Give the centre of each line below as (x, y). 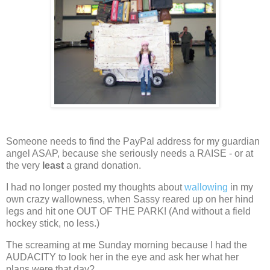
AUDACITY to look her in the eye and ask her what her (122, 257)
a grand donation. (102, 166)
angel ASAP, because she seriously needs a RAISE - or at (130, 154)
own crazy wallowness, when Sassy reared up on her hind (130, 199)
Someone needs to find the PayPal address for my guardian (133, 142)
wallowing (206, 187)
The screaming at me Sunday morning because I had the (127, 245)
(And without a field (210, 212)
